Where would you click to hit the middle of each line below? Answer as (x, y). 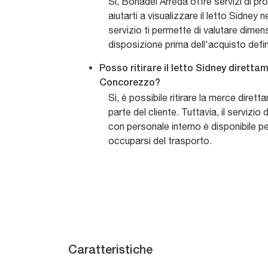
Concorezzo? (130, 83)
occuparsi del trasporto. (160, 141)
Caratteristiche (110, 251)
